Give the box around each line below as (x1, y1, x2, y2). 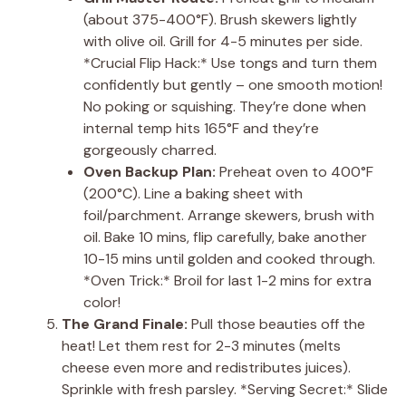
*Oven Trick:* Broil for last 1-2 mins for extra (83, 271, 372, 291)
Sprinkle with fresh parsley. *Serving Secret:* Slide (62, 380, 388, 400)
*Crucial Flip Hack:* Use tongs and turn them (83, 53, 377, 73)
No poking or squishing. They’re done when (83, 97, 366, 117)
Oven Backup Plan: (83, 162, 216, 182)
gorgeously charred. (83, 140, 217, 160)
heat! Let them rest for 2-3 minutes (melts (62, 336, 341, 356)
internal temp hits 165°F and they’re (83, 119, 319, 139)
